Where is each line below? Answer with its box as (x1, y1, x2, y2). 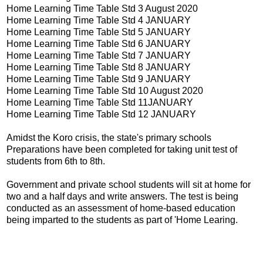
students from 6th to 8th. (6, 156, 105, 166)
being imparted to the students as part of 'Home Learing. (6, 214, 238, 225)
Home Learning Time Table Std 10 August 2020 (6, 85, 203, 96)
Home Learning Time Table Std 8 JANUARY (6, 62, 191, 72)
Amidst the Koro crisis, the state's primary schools (6, 132, 211, 143)
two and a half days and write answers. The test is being (6, 191, 238, 201)
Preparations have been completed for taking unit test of (6, 144, 237, 154)
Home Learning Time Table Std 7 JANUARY (6, 50, 191, 60)
